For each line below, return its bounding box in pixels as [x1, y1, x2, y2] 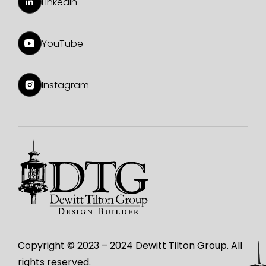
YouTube [41, 36, 83, 50]
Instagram [41, 78, 89, 92]
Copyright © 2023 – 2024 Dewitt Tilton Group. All [17, 239, 242, 253]
